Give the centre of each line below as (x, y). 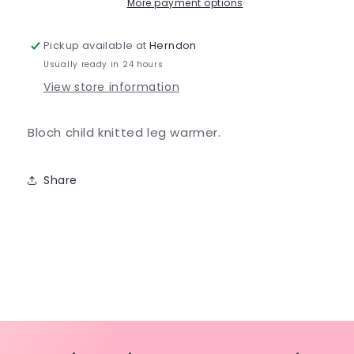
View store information (112, 87)
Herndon (173, 46)
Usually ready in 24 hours (104, 65)
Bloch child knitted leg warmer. (124, 133)
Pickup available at (97, 46)
